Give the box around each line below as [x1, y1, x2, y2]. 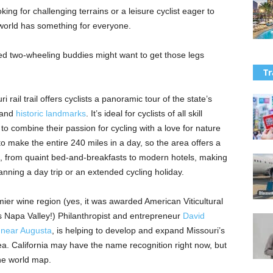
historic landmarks [15, 108, 86, 118]
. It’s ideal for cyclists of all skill [85, 108, 202, 118]
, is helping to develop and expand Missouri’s [51, 225, 225, 235]
